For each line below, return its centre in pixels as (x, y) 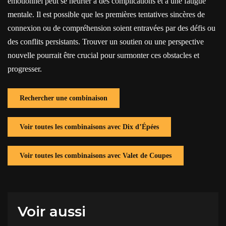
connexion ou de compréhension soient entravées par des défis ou (111, 28)
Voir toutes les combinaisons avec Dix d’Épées (89, 127)
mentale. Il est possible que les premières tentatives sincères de (106, 14)
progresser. (25, 69)
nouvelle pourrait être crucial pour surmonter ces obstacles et (103, 55)
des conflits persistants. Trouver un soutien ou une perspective (106, 42)
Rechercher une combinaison (64, 98)
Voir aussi (56, 211)
